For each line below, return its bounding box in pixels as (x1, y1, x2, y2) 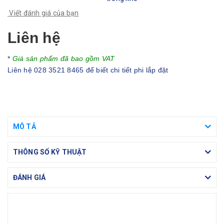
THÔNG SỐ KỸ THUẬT (13, 148, 87, 156)
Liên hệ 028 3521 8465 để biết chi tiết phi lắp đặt (7, 66, 168, 74)
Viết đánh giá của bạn (7, 9, 79, 17)
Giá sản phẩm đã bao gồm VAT (12, 54, 115, 62)
